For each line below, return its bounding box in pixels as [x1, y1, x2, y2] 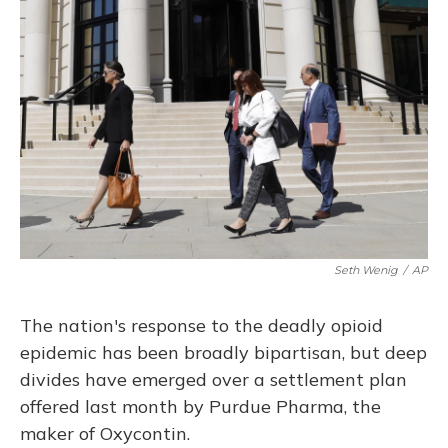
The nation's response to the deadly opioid [20, 314, 383, 337]
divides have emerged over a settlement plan [20, 368, 407, 391]
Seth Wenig [334, 263, 398, 277]
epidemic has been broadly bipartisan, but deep [20, 341, 427, 364]
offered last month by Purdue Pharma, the [20, 395, 381, 418]
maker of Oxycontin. [20, 422, 190, 445]
